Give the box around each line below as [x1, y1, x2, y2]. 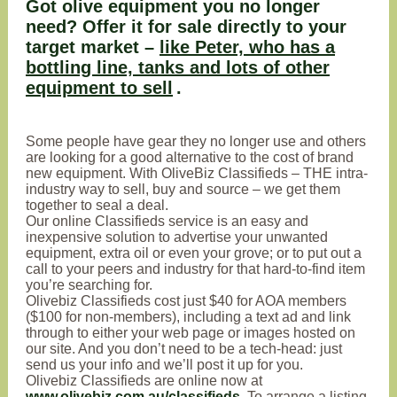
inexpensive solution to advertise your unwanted [26, 230, 328, 245]
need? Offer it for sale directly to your [26, 17, 346, 36]
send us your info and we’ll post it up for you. [26, 357, 303, 372]
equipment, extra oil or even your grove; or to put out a [26, 245, 362, 261]
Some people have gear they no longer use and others [26, 134, 366, 149]
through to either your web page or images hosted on [26, 325, 355, 340]
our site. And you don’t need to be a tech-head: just [26, 341, 342, 356]
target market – [26, 37, 160, 57]
